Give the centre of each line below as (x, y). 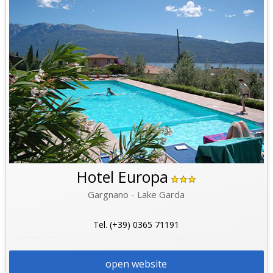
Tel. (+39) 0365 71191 (136, 225)
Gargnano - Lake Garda (136, 195)
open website (136, 264)
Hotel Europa (122, 177)
